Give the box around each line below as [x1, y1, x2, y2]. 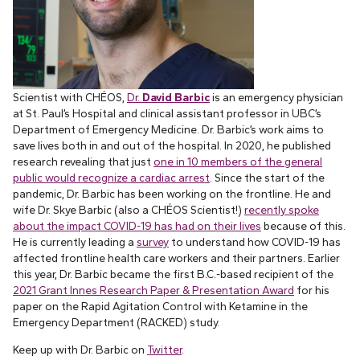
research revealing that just [13, 155, 153, 169]
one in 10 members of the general [153, 155, 322, 169]
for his [294, 284, 329, 297]
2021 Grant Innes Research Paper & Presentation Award [13, 284, 294, 297]
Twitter [147, 342, 182, 356]
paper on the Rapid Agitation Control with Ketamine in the [13, 300, 308, 313]
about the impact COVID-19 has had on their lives [13, 219, 261, 233]
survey [137, 235, 169, 249]
